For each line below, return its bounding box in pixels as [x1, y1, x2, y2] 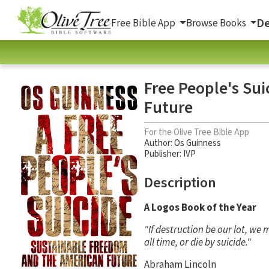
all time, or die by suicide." [144, 235, 251, 250]
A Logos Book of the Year [144, 200, 256, 215]
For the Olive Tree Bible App [144, 125, 249, 139]
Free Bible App [111, 16, 177, 31]
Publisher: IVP [144, 147, 196, 160]
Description [144, 172, 216, 193]
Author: [144, 136, 174, 150]
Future [144, 95, 193, 119]
